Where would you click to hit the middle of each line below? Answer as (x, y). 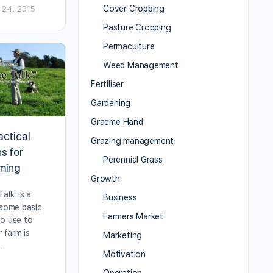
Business (120, 198)
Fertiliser (107, 84)
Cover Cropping (134, 9)
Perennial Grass (133, 160)
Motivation (124, 254)
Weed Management (141, 66)
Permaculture (129, 47)
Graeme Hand (117, 122)
